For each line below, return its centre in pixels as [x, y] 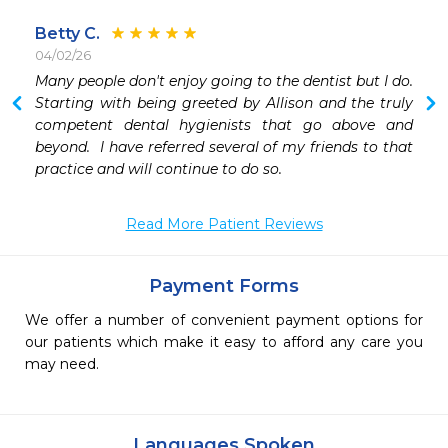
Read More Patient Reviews [224, 224]
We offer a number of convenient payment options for [224, 320]
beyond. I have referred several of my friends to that [224, 147]
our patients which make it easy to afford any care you [224, 342]
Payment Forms [224, 286]
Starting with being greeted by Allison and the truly [224, 103]
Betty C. [67, 34]
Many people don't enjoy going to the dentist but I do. [224, 81]
